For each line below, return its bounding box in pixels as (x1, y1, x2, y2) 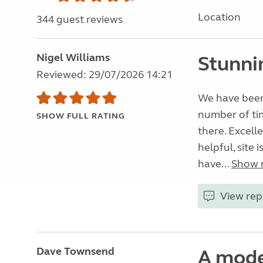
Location (197, 11, 241, 23)
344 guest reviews (36, 13, 123, 26)
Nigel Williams (36, 51, 110, 64)
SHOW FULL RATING (36, 111, 125, 121)
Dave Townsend (36, 245, 114, 258)
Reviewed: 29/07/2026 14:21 (36, 68, 173, 81)
